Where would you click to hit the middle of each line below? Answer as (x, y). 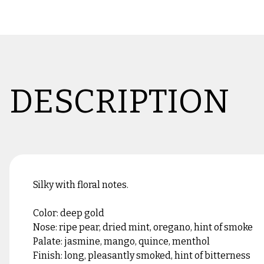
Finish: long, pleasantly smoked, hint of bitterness (142, 255)
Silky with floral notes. (81, 185)
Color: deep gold (69, 213)
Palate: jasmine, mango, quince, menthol (121, 241)
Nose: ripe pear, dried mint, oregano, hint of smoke (143, 227)
